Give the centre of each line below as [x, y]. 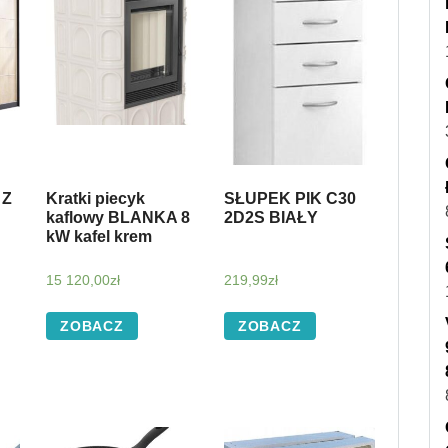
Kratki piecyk [95, 198]
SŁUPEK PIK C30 [289, 198]
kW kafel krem [98, 236]
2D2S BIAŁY [270, 217]
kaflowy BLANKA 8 [117, 217]
